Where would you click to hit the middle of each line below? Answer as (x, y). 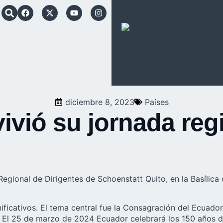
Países (157, 102)
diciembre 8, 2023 (100, 102)
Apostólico (199, 57)
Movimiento (201, 44)
